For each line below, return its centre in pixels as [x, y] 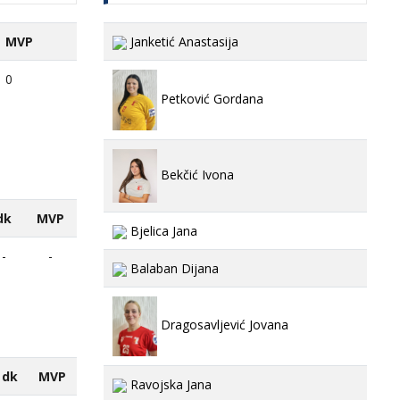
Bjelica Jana [162, 231]
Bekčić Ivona [196, 174]
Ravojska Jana [169, 384]
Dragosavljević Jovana [223, 325]
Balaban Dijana [173, 268]
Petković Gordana [210, 98]
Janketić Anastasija [183, 42]
